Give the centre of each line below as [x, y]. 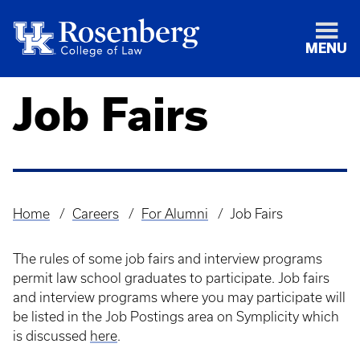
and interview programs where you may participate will [179, 297]
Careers [95, 214]
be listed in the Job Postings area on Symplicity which [176, 317]
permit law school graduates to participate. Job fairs [171, 278]
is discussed [51, 336]
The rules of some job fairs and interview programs [168, 259]
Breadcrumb [57, 226]
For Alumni [174, 214]
